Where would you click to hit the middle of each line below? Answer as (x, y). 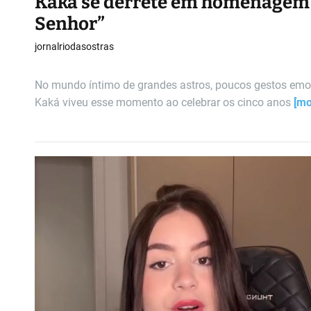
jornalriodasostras (74, 46)
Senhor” (70, 24)
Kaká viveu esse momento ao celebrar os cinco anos (164, 102)
